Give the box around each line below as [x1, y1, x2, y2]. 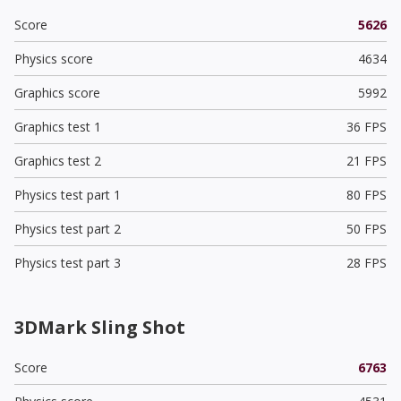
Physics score [14, 49, 93, 67]
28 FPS [346, 253, 387, 271]
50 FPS [346, 219, 387, 237]
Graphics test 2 [14, 151, 101, 169]
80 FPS [346, 185, 387, 203]
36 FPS [346, 117, 387, 135]
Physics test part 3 [14, 253, 121, 271]
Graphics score [14, 83, 100, 101]
